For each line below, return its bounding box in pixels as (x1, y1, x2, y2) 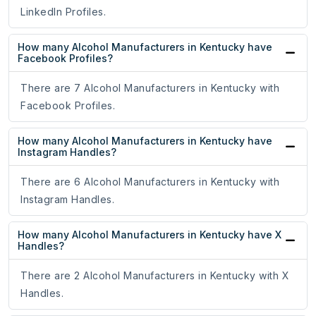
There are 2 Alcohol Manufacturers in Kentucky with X (20, 269, 289, 282)
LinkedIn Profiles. (20, 6, 106, 18)
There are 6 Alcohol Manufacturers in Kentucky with (20, 176, 279, 188)
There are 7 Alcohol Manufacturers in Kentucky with (20, 82, 279, 95)
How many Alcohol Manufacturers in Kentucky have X (18, 229, 281, 241)
